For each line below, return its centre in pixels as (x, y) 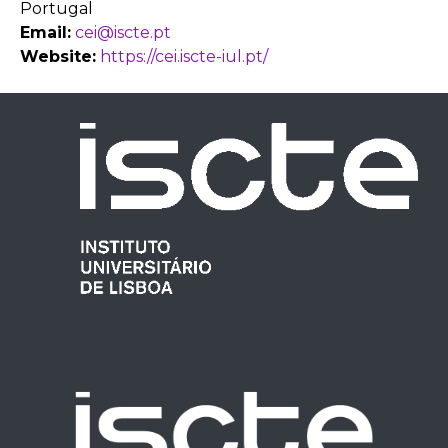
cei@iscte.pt (123, 32)
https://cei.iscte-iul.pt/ (184, 56)
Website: (58, 56)
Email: (45, 32)
